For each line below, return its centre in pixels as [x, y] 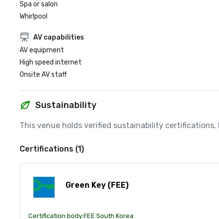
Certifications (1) [52, 149]
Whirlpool [33, 16]
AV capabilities [59, 37]
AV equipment [42, 50]
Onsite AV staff [43, 75]
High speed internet [51, 62]
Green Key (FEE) [97, 185]
